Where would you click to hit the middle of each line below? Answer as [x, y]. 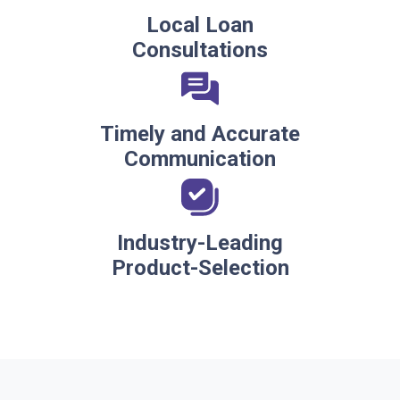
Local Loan [200, 25]
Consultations [200, 50]
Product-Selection [200, 268]
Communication [200, 159]
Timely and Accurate [200, 134]
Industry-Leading [200, 243]
